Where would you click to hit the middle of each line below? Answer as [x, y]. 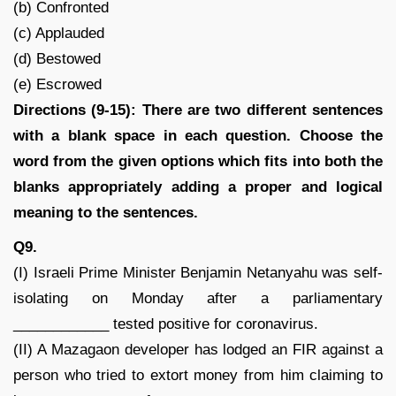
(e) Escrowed [57, 84]
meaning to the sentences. [106, 212]
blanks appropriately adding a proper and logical [198, 187]
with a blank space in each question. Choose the [198, 135]
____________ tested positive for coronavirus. [166, 324]
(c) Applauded [59, 33]
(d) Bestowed [57, 58]
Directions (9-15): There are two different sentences [198, 110]
